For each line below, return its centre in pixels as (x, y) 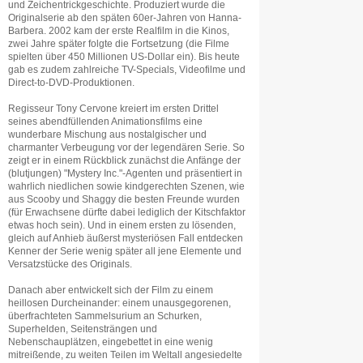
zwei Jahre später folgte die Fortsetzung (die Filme (119, 44)
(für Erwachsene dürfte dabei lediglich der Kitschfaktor (127, 212)
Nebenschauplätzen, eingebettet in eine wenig (111, 342)
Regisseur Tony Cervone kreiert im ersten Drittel (113, 109)
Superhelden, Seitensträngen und (83, 329)
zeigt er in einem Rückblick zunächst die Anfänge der (124, 160)
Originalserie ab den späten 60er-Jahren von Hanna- (125, 18)
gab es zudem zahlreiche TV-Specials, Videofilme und (127, 70)
